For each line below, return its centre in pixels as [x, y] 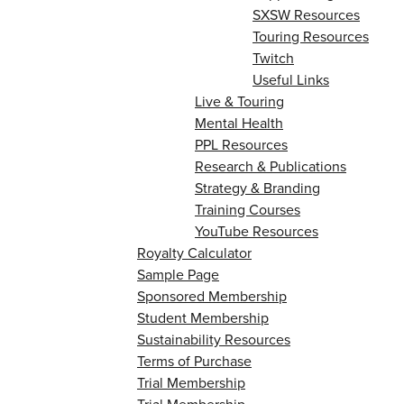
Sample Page [178, 274]
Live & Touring [239, 101]
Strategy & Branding [257, 188]
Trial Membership [191, 382]
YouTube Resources [257, 231]
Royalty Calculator [194, 252]
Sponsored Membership [212, 296]
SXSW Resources [306, 14]
